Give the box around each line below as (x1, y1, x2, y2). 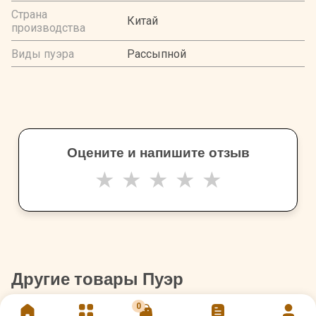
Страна (11, 7, 47, 21)
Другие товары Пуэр (11, 269, 183, 289)
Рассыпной (127, 47, 186, 61)
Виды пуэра (11, 47, 74, 61)
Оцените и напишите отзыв (66, 145, 250, 160)
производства (11, 20, 85, 35)
